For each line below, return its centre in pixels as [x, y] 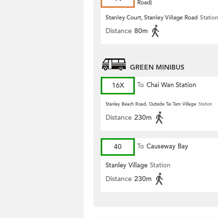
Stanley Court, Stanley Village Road [152, 18]
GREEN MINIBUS [157, 67]
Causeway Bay [167, 146]
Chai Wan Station [171, 85]
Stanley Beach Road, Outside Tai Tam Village [151, 104]
